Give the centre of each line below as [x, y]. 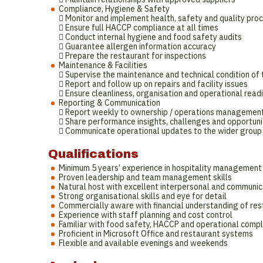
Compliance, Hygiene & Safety [114, 9]
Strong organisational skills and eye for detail [143, 196]
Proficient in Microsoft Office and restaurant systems [156, 234]
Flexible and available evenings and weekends [143, 243]
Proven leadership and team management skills [145, 177]
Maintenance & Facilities [103, 65]
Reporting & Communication [109, 103]
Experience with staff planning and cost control [146, 215]
